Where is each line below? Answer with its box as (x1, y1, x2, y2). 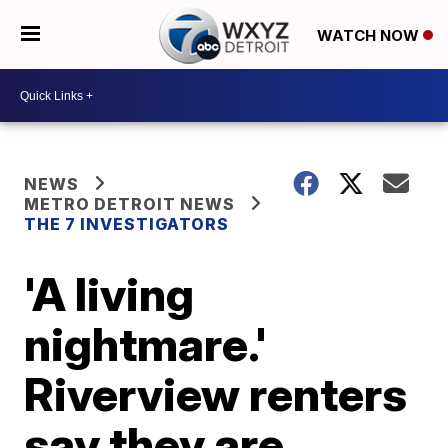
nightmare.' (24, 316, 268, 372)
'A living (24, 266, 195, 322)
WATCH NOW (316, 25, 423, 45)
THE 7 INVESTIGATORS (24, 214, 230, 234)
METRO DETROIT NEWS (24, 194, 236, 214)
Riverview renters (24, 366, 408, 422)
